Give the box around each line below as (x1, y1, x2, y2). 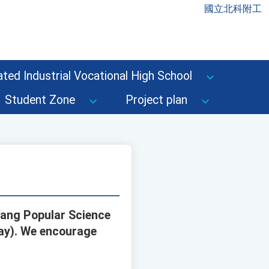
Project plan (125, 93, 187, 107)
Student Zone (5, 93, 75, 107)
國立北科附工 (204, 3, 262, 14)
